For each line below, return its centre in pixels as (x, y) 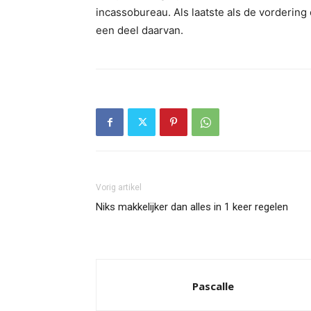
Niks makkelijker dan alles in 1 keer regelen (192, 207)
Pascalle (213, 286)
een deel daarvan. (140, 30)
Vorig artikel (119, 187)
